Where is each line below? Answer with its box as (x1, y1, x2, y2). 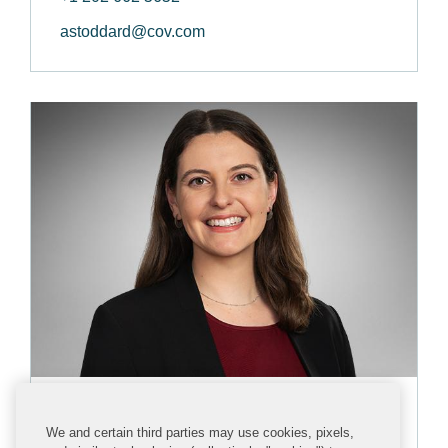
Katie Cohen (60, 395, 172, 425)
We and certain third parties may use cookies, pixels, (46, 425, 354, 440)
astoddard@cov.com (60, 22, 205, 40)
